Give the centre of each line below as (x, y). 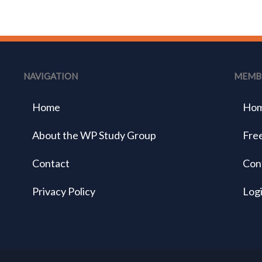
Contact (51, 163)
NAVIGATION (51, 76)
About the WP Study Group (94, 135)
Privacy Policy (64, 192)
